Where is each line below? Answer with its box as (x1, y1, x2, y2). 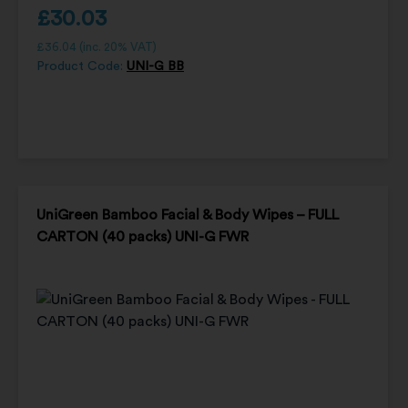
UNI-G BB (127, 59, 184, 73)
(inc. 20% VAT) (76, 40, 157, 53)
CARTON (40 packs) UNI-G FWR (36, 229, 249, 244)
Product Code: (36, 59, 127, 73)
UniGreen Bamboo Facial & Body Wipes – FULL (36, 207, 339, 222)
